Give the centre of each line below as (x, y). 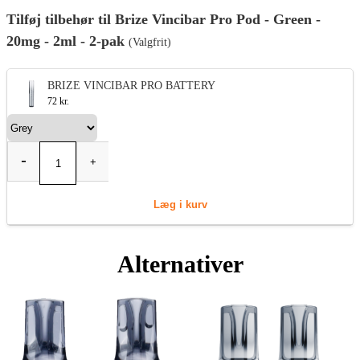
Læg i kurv (180, 205)
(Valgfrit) (150, 42)
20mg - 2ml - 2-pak (67, 41)
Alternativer (180, 264)
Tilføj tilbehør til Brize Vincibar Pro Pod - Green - (164, 19)
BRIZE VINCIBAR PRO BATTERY (131, 86)
